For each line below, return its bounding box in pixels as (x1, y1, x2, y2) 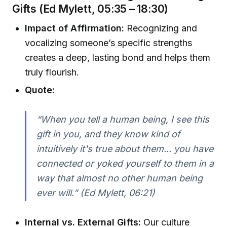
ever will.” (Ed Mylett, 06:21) (36, 187, 155, 199)
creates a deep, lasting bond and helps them (25, 52, 211, 63)
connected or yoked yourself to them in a (36, 158, 214, 169)
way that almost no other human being (36, 173, 203, 184)
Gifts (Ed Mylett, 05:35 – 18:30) (12, 2, 169, 16)
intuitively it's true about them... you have (36, 143, 213, 155)
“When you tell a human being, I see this (36, 114, 209, 125)
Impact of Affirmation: (25, 22, 125, 33)
